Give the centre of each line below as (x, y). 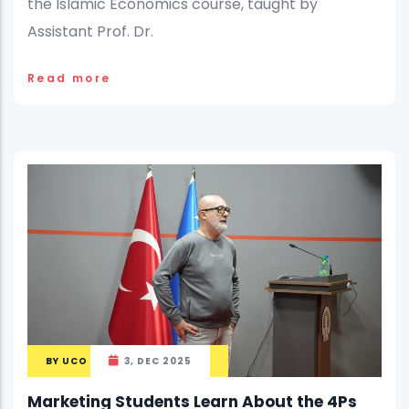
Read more (69, 78)
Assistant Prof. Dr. (90, 31)
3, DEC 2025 (158, 361)
